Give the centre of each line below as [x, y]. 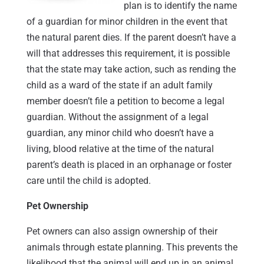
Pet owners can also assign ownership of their [122, 231]
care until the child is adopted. [88, 180]
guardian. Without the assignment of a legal [117, 117]
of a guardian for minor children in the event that [127, 21]
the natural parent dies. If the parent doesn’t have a [131, 37]
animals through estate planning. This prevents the [132, 247]
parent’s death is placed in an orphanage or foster [129, 164]
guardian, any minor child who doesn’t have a [120, 133]
